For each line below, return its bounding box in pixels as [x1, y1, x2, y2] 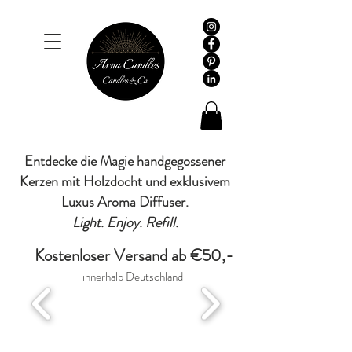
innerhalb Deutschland [82, 267, 185, 285]
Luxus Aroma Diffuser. [61, 191, 189, 212]
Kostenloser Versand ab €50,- [34, 243, 233, 267]
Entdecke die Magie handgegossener [24, 150, 225, 171]
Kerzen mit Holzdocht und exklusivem [20, 170, 230, 192]
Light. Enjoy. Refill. [71, 211, 178, 233]
